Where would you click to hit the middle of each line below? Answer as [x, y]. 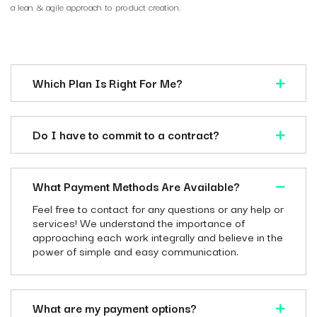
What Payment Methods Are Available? [136, 186]
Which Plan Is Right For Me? [108, 83]
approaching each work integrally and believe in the [158, 236]
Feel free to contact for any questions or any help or [158, 208]
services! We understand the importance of [139, 222]
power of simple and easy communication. [136, 250]
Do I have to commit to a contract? [126, 134]
